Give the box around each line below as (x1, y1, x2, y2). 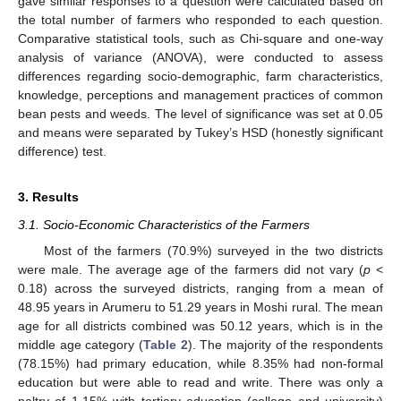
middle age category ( (18, 337, 143, 352)
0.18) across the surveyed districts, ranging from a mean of (18, 280, 383, 295)
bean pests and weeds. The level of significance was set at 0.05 (18, 107, 383, 122)
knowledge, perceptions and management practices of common (18, 88, 383, 103)
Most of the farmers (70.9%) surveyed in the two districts (43, 243, 383, 258)
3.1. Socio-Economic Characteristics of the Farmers (18, 218, 310, 233)
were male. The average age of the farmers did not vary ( (18, 261, 363, 277)
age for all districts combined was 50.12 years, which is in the (18, 318, 383, 333)
